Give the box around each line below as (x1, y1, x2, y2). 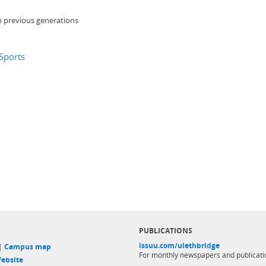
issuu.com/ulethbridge (139, 241, 220, 250)
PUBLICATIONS (139, 226, 192, 235)
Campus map (4, 242, 51, 251)
